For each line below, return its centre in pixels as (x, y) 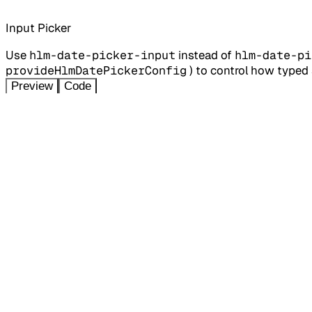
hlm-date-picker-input (102, 55)
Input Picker (38, 28)
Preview (32, 86)
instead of (205, 55)
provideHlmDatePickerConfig (96, 71)
